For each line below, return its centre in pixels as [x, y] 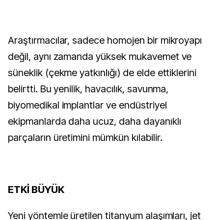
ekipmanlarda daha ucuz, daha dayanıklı [95, 122]
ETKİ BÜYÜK [36, 190]
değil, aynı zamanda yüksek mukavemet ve [100, 57]
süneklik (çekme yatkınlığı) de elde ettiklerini [102, 73]
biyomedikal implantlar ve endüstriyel [87, 105]
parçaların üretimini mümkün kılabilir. [85, 138]
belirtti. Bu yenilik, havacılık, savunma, [88, 89]
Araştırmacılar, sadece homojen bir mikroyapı [105, 41]
